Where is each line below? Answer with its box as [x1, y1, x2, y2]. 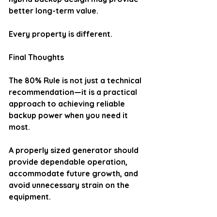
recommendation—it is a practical [9, 87, 139, 97]
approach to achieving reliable [9, 99, 127, 108]
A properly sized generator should [9, 145, 140, 155]
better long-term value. [9, 6, 98, 15]
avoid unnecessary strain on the [9, 180, 131, 190]
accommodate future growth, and [9, 169, 140, 178]
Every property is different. [9, 29, 112, 39]
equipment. [9, 192, 51, 201]
